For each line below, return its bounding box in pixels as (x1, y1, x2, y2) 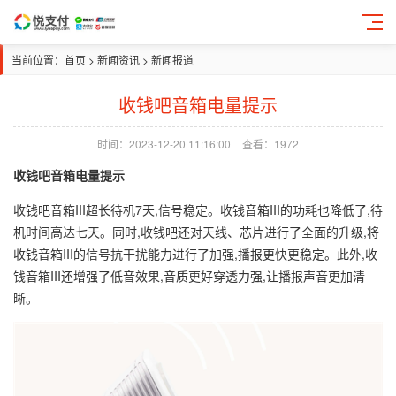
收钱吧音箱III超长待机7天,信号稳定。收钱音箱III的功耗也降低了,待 (13, 201, 383, 218)
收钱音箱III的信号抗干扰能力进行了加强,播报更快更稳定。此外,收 (13, 245, 377, 263)
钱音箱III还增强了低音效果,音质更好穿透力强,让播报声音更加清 (13, 267, 365, 285)
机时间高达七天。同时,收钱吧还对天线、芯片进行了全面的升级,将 (13, 223, 379, 240)
